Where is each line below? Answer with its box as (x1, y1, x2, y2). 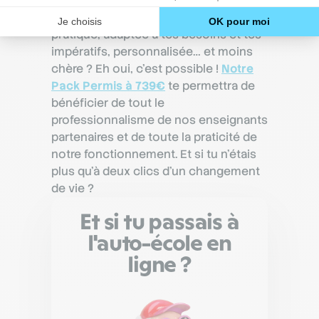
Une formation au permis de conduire (51, 9, 258, 25)
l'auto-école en (88, 229, 231, 256)
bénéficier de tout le (51, 95, 164, 110)
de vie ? (51, 180, 94, 196)
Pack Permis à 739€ (51, 78, 165, 93)
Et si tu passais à (80, 208, 239, 235)
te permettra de (165, 78, 255, 93)
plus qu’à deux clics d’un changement (51, 163, 260, 179)
